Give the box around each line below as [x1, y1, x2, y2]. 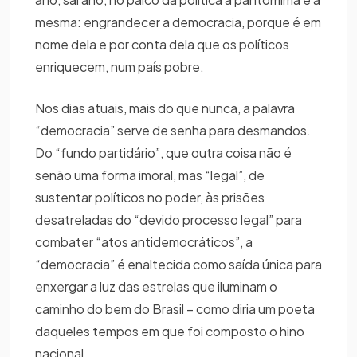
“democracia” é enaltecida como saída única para [35, 255, 322, 273]
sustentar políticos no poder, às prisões [35, 188, 265, 206]
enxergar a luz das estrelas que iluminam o [35, 277, 277, 295]
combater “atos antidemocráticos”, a [35, 233, 253, 250]
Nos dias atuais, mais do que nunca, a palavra [35, 99, 295, 116]
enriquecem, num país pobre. [35, 57, 204, 75]
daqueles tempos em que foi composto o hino [35, 322, 304, 339]
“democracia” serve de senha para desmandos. [35, 121, 311, 139]
